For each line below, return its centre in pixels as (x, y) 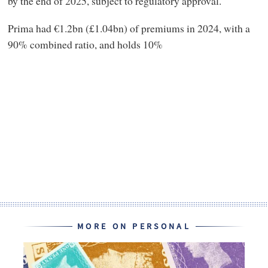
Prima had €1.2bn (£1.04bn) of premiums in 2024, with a (129, 28)
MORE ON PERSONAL (134, 227)
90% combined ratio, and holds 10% (85, 44)
